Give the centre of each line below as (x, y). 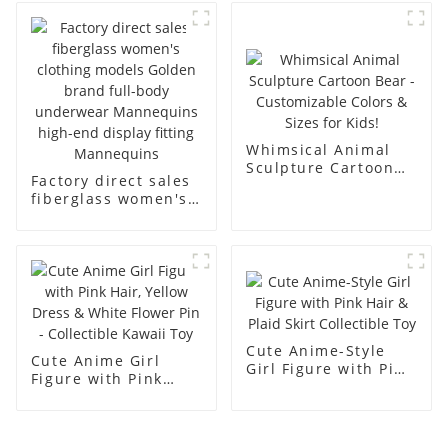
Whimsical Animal (318, 149)
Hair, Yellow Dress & (113, 397)
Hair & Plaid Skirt (316, 386)
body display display (114, 17)
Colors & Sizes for (318, 203)
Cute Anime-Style (315, 350)
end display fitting (106, 289)
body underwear (97, 253)
